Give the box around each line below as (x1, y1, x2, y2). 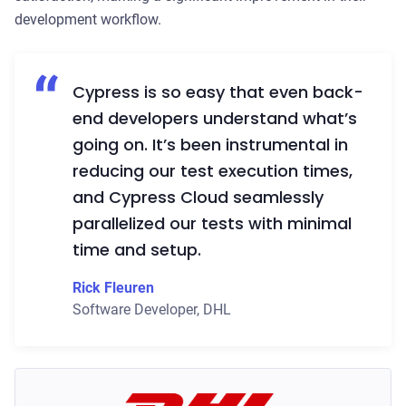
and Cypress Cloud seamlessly (72, 186, 324, 208)
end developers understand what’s (72, 107, 357, 130)
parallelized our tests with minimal (72, 212, 352, 235)
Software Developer (72, 301, 197, 318)
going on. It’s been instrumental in (72, 133, 348, 156)
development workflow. (14, 11, 161, 28)
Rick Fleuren (72, 279, 154, 296)
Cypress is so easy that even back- (72, 81, 363, 103)
